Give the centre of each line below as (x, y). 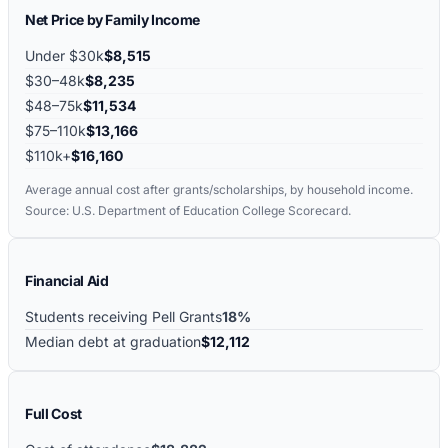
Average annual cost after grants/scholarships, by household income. (219, 189)
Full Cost (53, 413)
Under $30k (64, 55)
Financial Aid (67, 280)
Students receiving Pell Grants (123, 316)
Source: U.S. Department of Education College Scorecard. (188, 210)
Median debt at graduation (113, 341)
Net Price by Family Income (112, 19)
